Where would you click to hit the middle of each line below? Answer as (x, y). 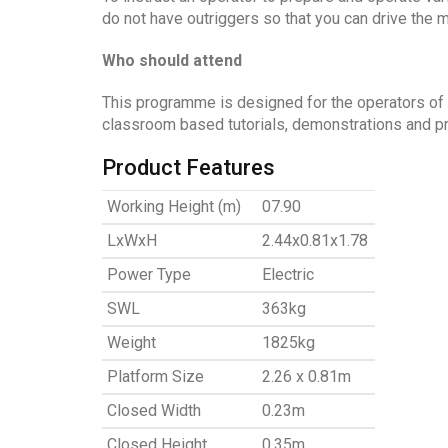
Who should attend (172, 61)
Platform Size (155, 377)
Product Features (188, 168)
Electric (288, 275)
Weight (131, 343)
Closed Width (154, 411)
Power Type (149, 275)
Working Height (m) (174, 207)
